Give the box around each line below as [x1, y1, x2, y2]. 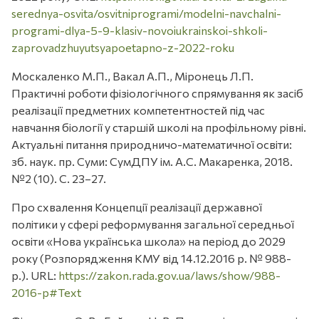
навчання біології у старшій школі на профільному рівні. [11, 120, 306, 135]
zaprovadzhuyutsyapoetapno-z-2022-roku [11, 41, 234, 55]
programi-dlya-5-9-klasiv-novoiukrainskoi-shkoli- [11, 23, 268, 38]
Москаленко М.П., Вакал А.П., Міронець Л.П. [11, 69, 253, 83]
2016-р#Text [11, 286, 81, 300]
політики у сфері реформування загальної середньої [11, 217, 294, 231]
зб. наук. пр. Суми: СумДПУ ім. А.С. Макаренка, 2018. [11, 155, 293, 169]
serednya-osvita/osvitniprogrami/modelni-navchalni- [11, 6, 281, 21]
